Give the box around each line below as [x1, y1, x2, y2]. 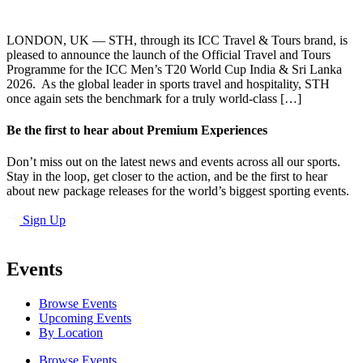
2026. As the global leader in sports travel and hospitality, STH [6, 76, 330, 91]
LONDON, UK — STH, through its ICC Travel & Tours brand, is [6, 32, 348, 47]
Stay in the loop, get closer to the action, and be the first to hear [6, 169, 327, 184]
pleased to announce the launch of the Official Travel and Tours [6, 47, 331, 62]
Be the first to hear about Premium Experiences [6, 123, 267, 138]
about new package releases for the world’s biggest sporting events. [6, 184, 349, 199]
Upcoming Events [39, 311, 131, 326]
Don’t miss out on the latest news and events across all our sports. [6, 155, 340, 169]
